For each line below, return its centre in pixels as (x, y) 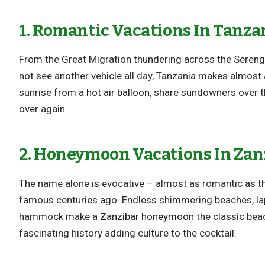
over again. (43, 109)
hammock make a (60, 217)
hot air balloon (118, 93)
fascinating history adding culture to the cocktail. (128, 233)
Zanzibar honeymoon (147, 217)
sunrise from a (53, 93)
